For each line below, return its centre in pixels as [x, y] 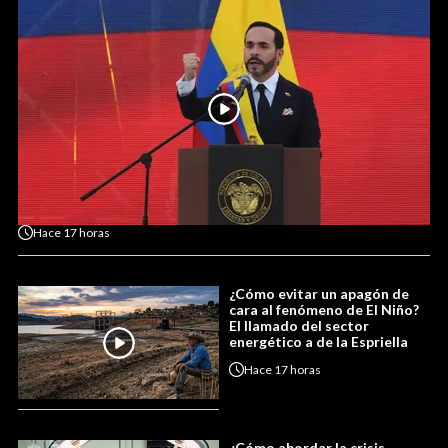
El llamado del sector [299, 326]
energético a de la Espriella [318, 342]
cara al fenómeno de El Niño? [324, 310]
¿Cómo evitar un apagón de [319, 294]
